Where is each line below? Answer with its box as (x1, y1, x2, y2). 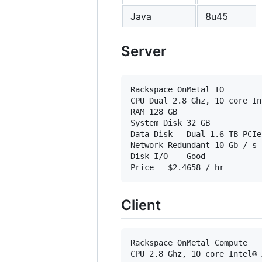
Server (121, 43, 167, 60)
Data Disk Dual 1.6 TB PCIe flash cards (130, 129, 173, 139)
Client (121, 196, 161, 213)
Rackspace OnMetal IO (130, 84, 224, 94)
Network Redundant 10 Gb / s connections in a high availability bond (130, 140, 163, 150)
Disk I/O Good (130, 151, 168, 161)
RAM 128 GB (130, 106, 144, 116)
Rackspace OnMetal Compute (130, 237, 247, 247)
